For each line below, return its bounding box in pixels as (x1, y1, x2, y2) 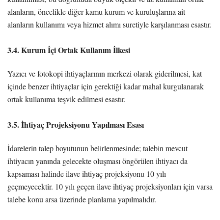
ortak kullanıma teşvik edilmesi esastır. (7, 93, 126, 104)
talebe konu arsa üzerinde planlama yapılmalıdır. (7, 193, 156, 204)
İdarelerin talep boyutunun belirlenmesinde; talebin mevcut (7, 142, 188, 153)
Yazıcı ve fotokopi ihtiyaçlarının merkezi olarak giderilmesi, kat (7, 68, 202, 79)
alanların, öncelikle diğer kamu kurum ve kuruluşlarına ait (7, 6, 185, 17)
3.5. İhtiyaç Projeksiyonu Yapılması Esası (7, 118, 144, 130)
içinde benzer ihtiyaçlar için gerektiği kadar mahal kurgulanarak (7, 81, 204, 91)
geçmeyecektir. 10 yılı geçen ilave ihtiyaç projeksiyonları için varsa (7, 181, 213, 192)
